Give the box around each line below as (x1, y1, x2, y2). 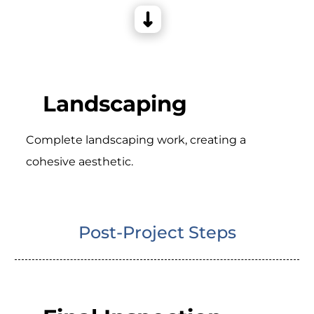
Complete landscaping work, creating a (25, 133, 246, 147)
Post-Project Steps (78, 222, 236, 243)
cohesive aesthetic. (25, 155, 133, 169)
